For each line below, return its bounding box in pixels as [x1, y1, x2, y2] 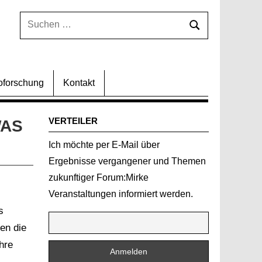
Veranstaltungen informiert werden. [49, 189, 193, 199]
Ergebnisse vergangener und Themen [49, 156, 206, 166]
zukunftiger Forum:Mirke [49, 173, 149, 182]
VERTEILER [49, 116, 98, 126]
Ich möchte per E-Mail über [49, 140, 160, 150]
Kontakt [63, 78, 95, 88]
